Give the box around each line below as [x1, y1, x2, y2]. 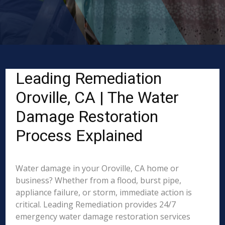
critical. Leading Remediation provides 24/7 [16, 199, 176, 210]
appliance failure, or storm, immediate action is [16, 187, 192, 198]
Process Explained [16, 126, 143, 145]
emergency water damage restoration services [16, 211, 191, 222]
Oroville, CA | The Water [16, 88, 179, 107]
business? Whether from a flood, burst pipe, [16, 175, 182, 186]
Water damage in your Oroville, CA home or [16, 163, 179, 174]
